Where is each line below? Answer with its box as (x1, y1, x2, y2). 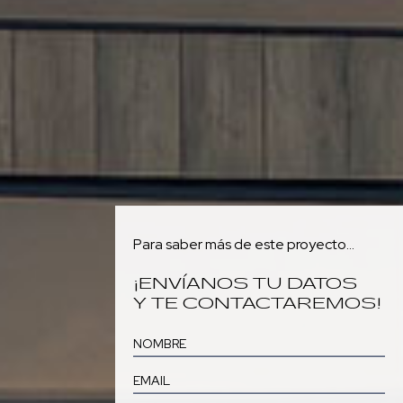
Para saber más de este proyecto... (133, 234, 354, 254)
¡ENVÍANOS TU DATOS (133, 272, 357, 293)
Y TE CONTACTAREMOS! (133, 291, 381, 313)
